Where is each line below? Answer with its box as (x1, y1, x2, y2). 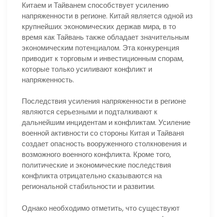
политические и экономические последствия (22, 160, 171, 170)
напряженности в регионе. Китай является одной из (22, 10, 193, 21)
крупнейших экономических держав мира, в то (22, 21, 176, 31)
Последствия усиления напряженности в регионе (22, 96, 186, 107)
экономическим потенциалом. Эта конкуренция (22, 42, 179, 53)
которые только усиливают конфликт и (22, 63, 152, 74)
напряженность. (22, 74, 74, 85)
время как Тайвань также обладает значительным (22, 31, 189, 42)
